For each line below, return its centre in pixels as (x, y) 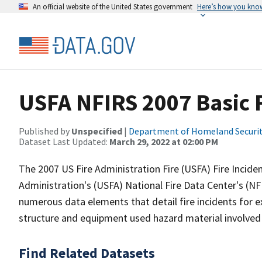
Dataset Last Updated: (64, 142)
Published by (45, 131)
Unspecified (97, 131)
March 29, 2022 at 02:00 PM (164, 142)
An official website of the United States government (113, 6)
